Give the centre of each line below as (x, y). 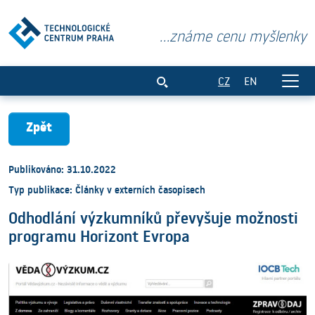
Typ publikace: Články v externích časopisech (107, 190)
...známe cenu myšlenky (233, 36)
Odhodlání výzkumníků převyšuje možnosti (153, 218)
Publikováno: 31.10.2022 (62, 170)
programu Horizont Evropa (99, 237)
